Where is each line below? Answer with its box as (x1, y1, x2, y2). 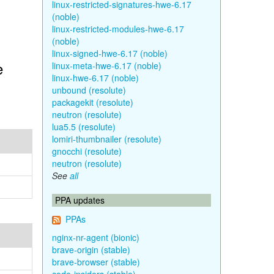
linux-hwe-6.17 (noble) (51, 72, 139, 84)
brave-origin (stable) (51, 243, 130, 256)
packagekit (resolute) (51, 96, 133, 108)
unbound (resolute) (51, 84, 126, 96)
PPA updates (54, 194, 105, 206)
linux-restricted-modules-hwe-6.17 (51, 23, 184, 35)
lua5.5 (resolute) (51, 120, 116, 133)
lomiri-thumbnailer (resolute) (51, 133, 161, 145)
